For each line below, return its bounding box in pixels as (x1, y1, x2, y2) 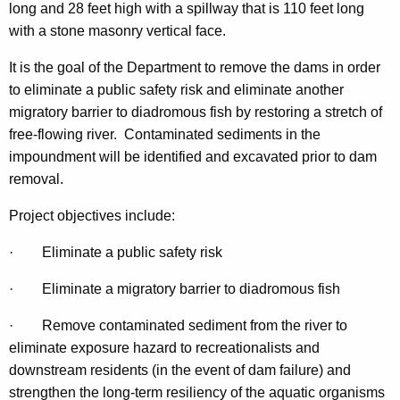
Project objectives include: (9, 208, 175, 224)
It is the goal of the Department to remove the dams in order (9, 60, 380, 76)
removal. (9, 171, 63, 187)
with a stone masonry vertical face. (9, 23, 226, 39)
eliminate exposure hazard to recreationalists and (9, 340, 320, 356)
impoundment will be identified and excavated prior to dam (9, 149, 377, 165)
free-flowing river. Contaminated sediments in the (9, 127, 321, 143)
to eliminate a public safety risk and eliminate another (9, 82, 344, 98)
